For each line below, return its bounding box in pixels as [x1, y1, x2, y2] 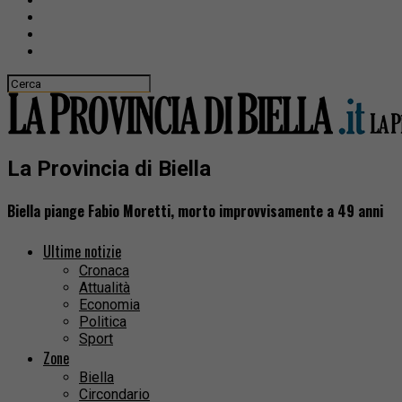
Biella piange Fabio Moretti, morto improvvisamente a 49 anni [7, 200, 383, 223]
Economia [79, 296, 140, 314]
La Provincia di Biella [7, 155, 211, 181]
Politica [79, 313, 127, 331]
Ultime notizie [43, 240, 121, 263]
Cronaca [79, 262, 129, 280]
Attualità [79, 279, 130, 297]
